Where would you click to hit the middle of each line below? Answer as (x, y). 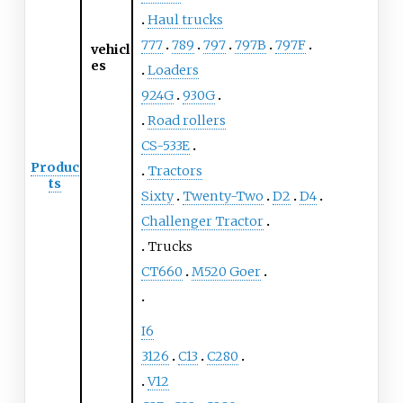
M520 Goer (226, 272)
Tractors (175, 171)
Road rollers (186, 121)
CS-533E (165, 146)
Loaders (173, 71)
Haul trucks (185, 20)
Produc (54, 168)
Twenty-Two (223, 197)
